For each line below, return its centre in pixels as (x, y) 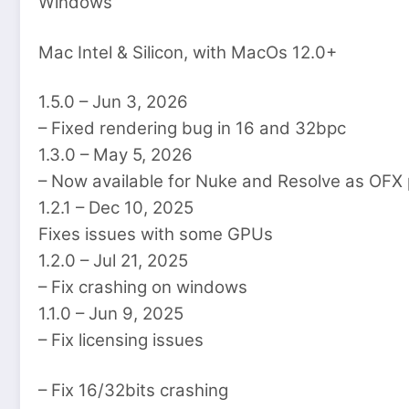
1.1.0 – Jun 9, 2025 (111, 314)
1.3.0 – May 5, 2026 (115, 155)
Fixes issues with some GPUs (156, 235)
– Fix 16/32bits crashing (136, 390)
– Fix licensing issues (121, 341)
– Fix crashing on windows (143, 288)
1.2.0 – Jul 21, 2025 (113, 261)
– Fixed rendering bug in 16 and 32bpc (192, 129)
